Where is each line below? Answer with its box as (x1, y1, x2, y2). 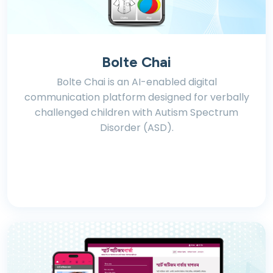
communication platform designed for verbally (24, 90, 249, 104)
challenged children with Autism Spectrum (35, 105, 238, 119)
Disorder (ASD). (99, 121, 174, 135)
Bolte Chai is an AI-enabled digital (56, 75, 217, 89)
